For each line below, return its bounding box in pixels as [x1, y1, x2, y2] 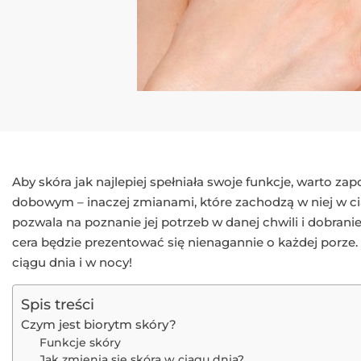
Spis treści [21, 296, 94, 314]
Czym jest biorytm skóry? [21, 316, 176, 332]
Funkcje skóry [39, 335, 121, 349]
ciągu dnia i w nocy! [12, 254, 132, 270]
